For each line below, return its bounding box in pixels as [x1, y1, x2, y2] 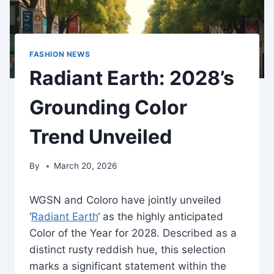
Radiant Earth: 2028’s [29, 65, 234, 90]
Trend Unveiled [29, 124, 172, 149]
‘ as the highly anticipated [98, 210, 223, 223]
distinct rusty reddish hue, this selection [29, 243, 226, 256]
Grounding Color [29, 95, 187, 119]
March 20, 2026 [54, 161, 117, 171]
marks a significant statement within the [29, 260, 226, 273]
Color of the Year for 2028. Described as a [29, 227, 237, 240]
